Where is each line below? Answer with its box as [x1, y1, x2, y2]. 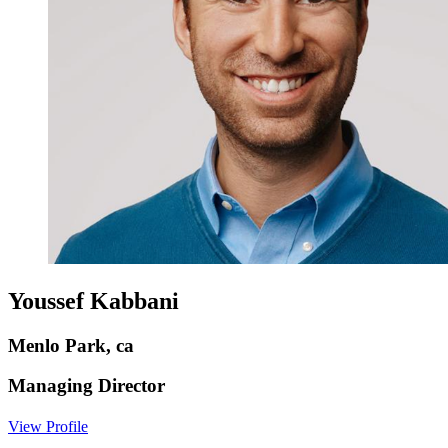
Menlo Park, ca [8, 334, 134, 356]
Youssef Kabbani [8, 287, 179, 314]
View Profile [8, 418, 88, 435]
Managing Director [8, 375, 165, 397]
